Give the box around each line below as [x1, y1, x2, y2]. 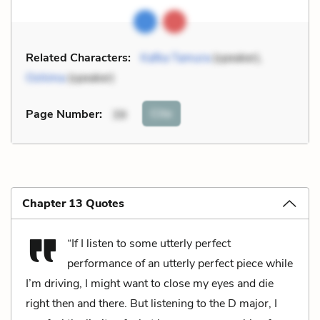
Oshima [26, 69, 65, 86]
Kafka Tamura [141, 49, 210, 66]
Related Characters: [26, 49, 131, 66]
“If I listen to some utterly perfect [67, 235, 231, 251]
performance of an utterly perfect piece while [67, 255, 293, 271]
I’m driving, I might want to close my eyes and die [26, 275, 274, 291]
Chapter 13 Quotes [22, 195, 124, 211]
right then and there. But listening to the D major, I [26, 295, 277, 311]
